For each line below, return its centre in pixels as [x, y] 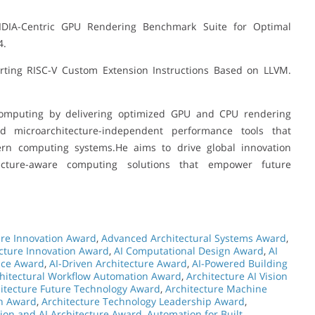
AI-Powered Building [240, 263]
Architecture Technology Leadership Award [143, 301]
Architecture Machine [216, 288]
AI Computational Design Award [189, 250]
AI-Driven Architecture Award [118, 263]
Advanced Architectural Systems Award [194, 238]
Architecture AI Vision [237, 276]
